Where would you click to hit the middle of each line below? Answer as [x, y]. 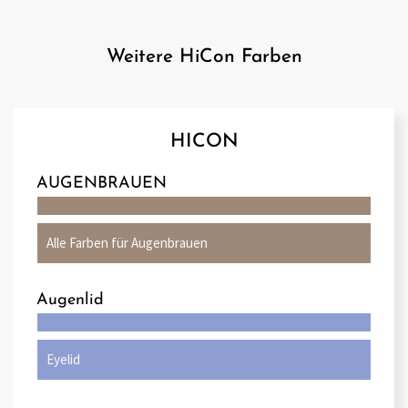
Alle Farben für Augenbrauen [127, 242]
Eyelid [63, 359]
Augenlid [70, 300]
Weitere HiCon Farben [204, 56]
